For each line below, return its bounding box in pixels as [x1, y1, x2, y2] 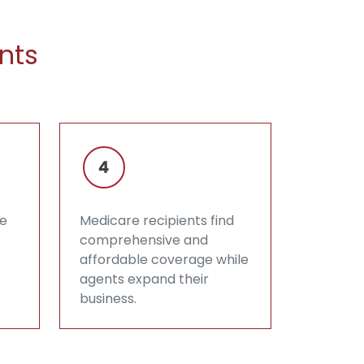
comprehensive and [80, 230, 208, 249]
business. [80, 288, 136, 308]
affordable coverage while [80, 249, 249, 269]
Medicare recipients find [80, 210, 234, 230]
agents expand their [80, 269, 209, 288]
